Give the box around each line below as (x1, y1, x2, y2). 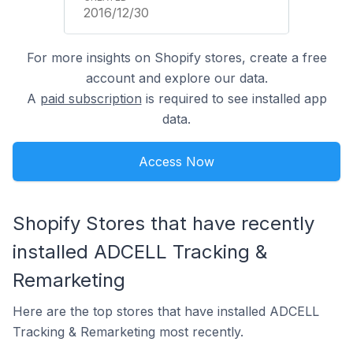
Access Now (139, 153, 214, 169)
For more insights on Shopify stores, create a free (26, 49, 327, 65)
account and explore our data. (85, 69, 268, 86)
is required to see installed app (141, 90, 327, 106)
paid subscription (39, 90, 142, 106)
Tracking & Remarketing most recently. (13, 323, 243, 340)
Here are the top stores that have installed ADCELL (13, 303, 319, 319)
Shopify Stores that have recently (13, 211, 314, 235)
